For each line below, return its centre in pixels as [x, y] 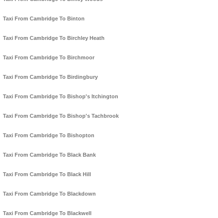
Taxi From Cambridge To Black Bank [49, 155]
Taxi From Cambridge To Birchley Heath [54, 38]
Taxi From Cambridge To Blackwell [47, 213]
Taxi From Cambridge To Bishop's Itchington [61, 97]
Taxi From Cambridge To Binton [44, 19]
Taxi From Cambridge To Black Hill [47, 174]
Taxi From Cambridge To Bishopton [49, 136]
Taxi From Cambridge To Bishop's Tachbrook [61, 116]
